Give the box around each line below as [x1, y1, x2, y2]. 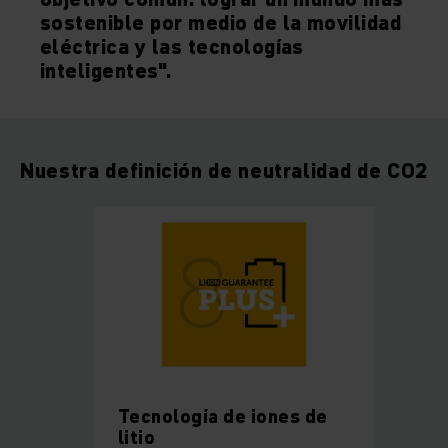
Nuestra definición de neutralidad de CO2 [20, 157, 428, 186]
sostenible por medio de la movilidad [40, 9, 402, 38]
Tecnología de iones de [118, 404, 328, 430]
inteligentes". [40, 57, 172, 86]
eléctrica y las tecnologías [40, 33, 304, 62]
